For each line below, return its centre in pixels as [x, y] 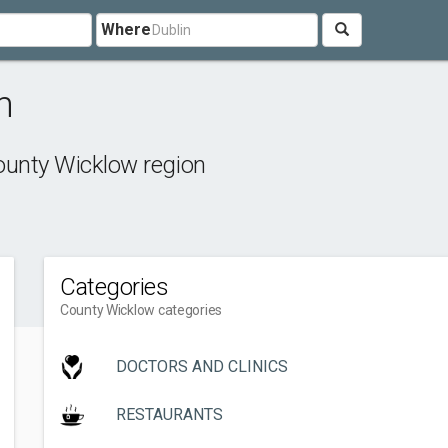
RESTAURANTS [169, 414]
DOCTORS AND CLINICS [202, 366]
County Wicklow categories [141, 310]
